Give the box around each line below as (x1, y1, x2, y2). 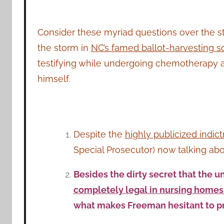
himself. (37, 73, 70, 84)
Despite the (73, 129, 125, 140)
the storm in (37, 42, 91, 53)
